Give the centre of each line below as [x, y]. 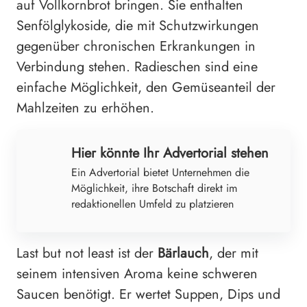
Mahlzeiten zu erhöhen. [85, 108]
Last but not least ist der [87, 254]
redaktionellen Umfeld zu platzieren [152, 204]
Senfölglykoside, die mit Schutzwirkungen [138, 26]
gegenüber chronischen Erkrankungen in [136, 47]
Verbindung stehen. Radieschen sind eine [137, 67]
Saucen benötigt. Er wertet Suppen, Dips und [148, 295]
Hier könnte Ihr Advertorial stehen [170, 153]
